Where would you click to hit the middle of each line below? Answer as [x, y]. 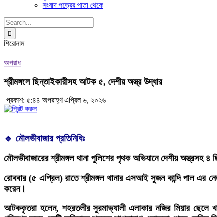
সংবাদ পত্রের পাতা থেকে [73, 5]
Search [14, 21]
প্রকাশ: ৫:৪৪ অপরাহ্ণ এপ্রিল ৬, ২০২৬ [56, 100]
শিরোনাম [14, 43]
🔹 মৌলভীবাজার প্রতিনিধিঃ [44, 139]
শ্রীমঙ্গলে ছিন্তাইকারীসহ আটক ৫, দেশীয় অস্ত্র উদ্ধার [83, 81]
